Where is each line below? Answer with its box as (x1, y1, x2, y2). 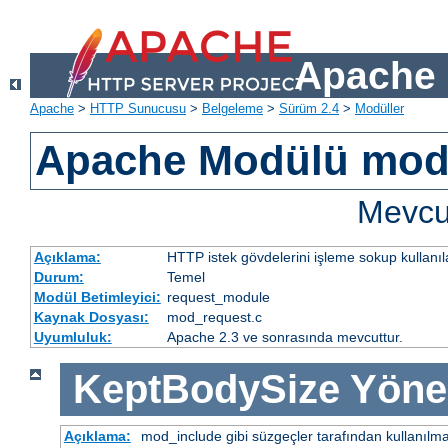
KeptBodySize (72, 367, 340, 412)
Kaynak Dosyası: (33, 309, 149, 326)
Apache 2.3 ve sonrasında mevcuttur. (166, 329, 403, 346)
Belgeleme (202, 101, 263, 117)
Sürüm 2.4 (279, 101, 339, 117)
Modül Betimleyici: (33, 289, 161, 306)
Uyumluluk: (33, 329, 112, 346)
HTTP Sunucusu (90, 101, 186, 117)
